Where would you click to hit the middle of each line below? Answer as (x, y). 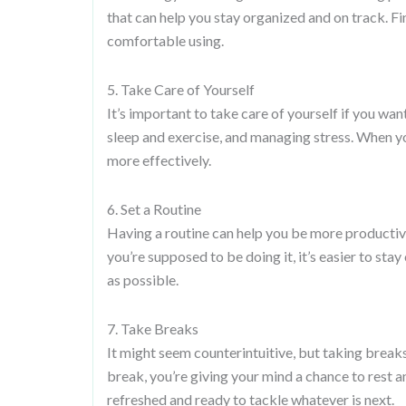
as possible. (143, 280)
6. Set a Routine (154, 209)
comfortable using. (165, 40)
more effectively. (159, 160)
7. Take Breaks (153, 329)
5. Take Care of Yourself (181, 89)
